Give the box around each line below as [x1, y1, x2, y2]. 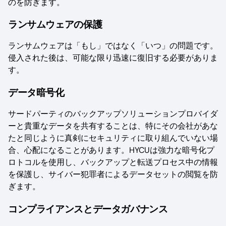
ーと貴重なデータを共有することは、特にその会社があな [8, 121, 218, 132]
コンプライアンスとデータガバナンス [8, 203, 168, 215]
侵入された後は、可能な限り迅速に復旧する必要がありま [8, 52, 218, 64]
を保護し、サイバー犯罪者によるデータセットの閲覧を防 [8, 169, 218, 180]
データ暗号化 [8, 87, 65, 99]
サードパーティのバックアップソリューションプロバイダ [8, 108, 218, 120]
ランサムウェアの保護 [8, 19, 102, 31]
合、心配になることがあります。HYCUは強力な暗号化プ [8, 145, 214, 156]
